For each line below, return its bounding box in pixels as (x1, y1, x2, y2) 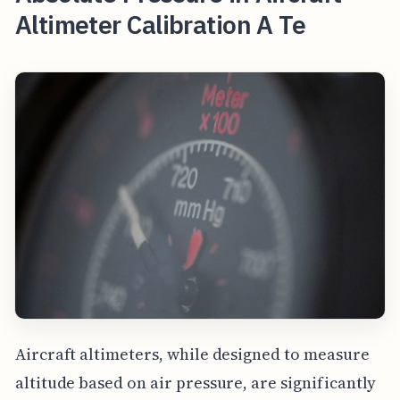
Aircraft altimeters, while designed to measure (14, 343, 370, 366)
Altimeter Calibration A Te (14, 7, 306, 41)
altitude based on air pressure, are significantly (14, 371, 377, 395)
